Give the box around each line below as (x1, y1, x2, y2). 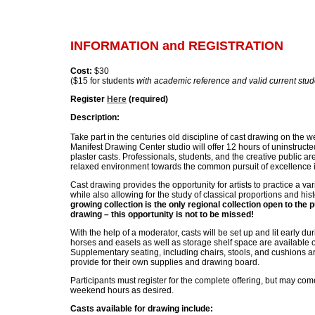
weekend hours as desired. (70, 285, 174, 295)
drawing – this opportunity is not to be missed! (70, 209, 254, 219)
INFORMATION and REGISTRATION (70, 38, 283, 53)
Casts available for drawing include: (70, 303, 213, 314)
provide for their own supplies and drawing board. (70, 257, 259, 267)
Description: (70, 112, 120, 122)
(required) (127, 94, 168, 104)
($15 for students (70, 75, 136, 86)
